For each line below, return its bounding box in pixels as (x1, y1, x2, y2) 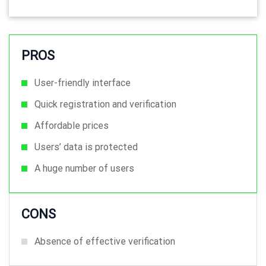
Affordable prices (34, 120, 109, 131)
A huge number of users (34, 163, 134, 174)
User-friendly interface (34, 77, 131, 88)
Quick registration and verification (34, 99, 176, 110)
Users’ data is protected (34, 141, 138, 153)
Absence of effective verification (34, 236, 175, 247)
